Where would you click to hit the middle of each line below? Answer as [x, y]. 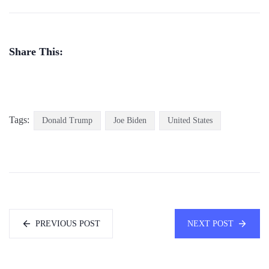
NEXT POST [210, 223]
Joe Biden [130, 120]
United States [190, 120]
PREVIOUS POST [68, 223]
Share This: [36, 52]
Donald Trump [67, 120]
